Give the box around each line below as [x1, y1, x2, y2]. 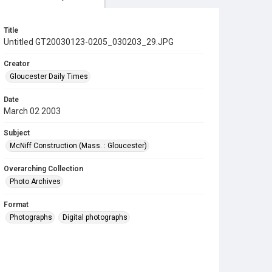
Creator [4, 59, 30, 68]
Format [4, 200, 29, 209]
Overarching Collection [4, 165, 83, 173]
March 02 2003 [4, 106, 61, 116]
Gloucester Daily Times [10, 72, 88, 81]
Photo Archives [10, 177, 61, 186]
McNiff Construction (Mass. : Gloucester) [10, 141, 147, 150]
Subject [4, 129, 30, 137]
